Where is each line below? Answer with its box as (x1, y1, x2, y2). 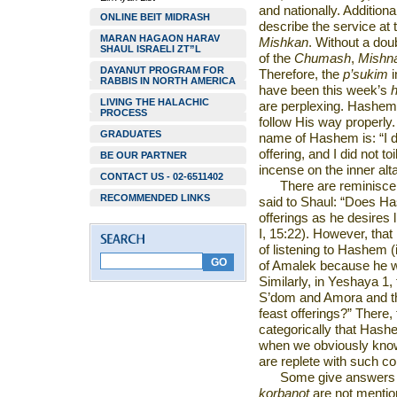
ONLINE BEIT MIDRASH (100, 12, 210, 22)
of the (259, 51, 294, 66)
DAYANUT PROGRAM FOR (100, 65, 224, 75)
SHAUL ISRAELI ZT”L (100, 43, 201, 54)
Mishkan (259, 35, 308, 50)
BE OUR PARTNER (100, 150, 187, 160)
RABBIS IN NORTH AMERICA (100, 75, 236, 86)
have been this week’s (259, 83, 391, 97)
